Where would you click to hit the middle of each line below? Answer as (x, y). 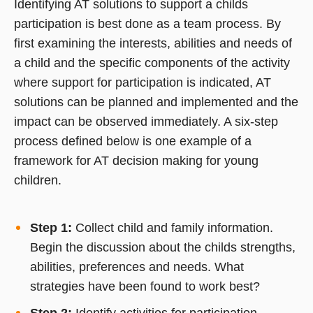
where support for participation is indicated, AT (143, 82)
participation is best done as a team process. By (147, 23)
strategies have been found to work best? (145, 286)
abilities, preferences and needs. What (137, 267)
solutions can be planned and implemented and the (156, 102)
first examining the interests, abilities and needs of (153, 43)
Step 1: (51, 227)
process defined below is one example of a (133, 141)
